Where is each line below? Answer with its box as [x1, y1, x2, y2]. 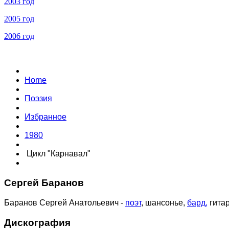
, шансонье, [141, 198, 187, 207]
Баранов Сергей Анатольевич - [4, 198, 125, 207]
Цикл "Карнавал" [27, 149, 90, 158]
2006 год [4, 32, 34, 41]
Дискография [4, 217, 71, 228]
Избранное [25, 112, 66, 122]
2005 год [4, 14, 34, 24]
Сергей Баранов [4, 177, 84, 189]
